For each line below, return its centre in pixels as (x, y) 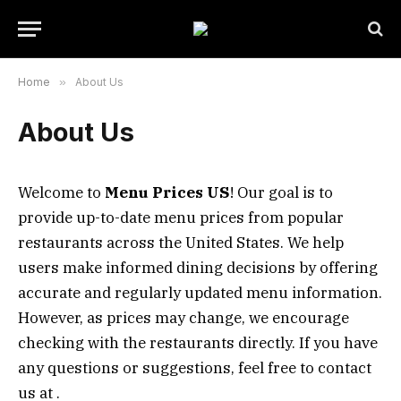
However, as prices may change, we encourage (183, 318)
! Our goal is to (282, 192)
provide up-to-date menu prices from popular (181, 218)
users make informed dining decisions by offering (198, 268)
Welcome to (61, 192)
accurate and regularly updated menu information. (200, 293)
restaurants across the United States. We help (181, 243)
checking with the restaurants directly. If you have (198, 343)
